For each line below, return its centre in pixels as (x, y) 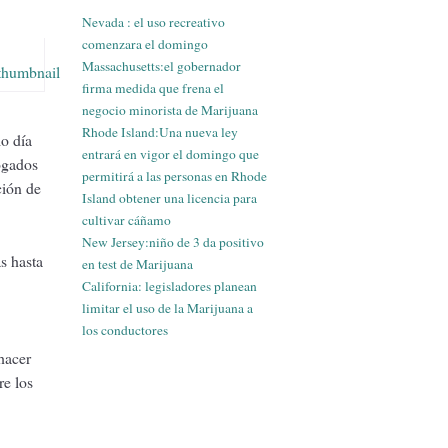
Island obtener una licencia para (169, 197)
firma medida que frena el (153, 87)
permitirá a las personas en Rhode (174, 175)
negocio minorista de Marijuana (170, 109)
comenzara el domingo (145, 43)
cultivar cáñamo (126, 219)
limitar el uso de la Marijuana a (167, 307)
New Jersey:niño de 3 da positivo (173, 241)
